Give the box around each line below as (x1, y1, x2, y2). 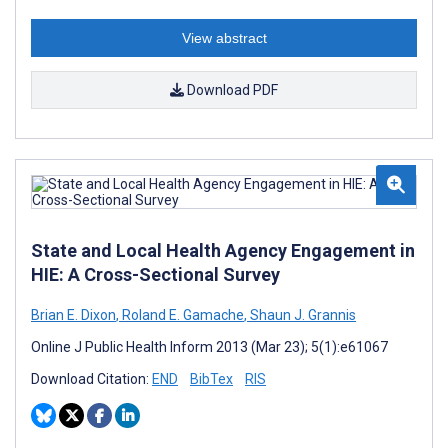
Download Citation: (31, 371, 152, 387)
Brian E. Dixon (31, 307, 116, 323)
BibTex (190, 371, 233, 387)
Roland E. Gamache (119, 307, 244, 323)
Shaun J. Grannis (247, 307, 356, 323)
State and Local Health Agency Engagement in (31, 240, 415, 261)
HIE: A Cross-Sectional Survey (31, 264, 280, 285)
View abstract (181, 30, 267, 46)
